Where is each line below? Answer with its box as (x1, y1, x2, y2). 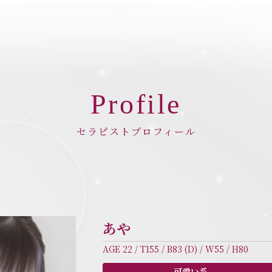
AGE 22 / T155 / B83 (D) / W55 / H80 (103, 243, 248, 255)
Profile (90, 89, 182, 120)
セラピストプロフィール (76, 124, 196, 138)
